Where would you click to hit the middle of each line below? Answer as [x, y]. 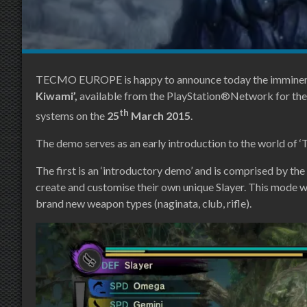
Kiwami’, [58, 96]
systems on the [71, 116]
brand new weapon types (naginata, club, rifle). [144, 204]
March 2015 [160, 116]
